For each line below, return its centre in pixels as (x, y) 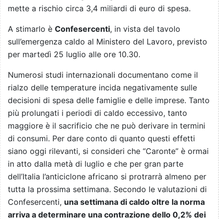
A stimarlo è (31, 29)
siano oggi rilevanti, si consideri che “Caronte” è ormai (108, 151)
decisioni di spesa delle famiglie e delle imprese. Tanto (109, 100)
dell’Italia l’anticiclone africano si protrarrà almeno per (107, 177)
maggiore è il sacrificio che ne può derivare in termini (107, 126)
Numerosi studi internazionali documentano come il (103, 75)
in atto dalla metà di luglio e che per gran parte (96, 164)
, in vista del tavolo (145, 29)
